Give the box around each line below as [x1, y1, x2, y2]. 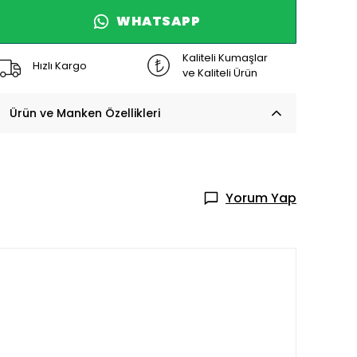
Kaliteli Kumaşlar [182, 50, 268, 65]
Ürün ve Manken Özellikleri [10, 105, 160, 121]
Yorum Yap [226, 189, 296, 207]
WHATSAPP [116, 12, 201, 30]
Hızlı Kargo [33, 57, 87, 73]
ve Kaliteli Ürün [182, 65, 257, 80]
